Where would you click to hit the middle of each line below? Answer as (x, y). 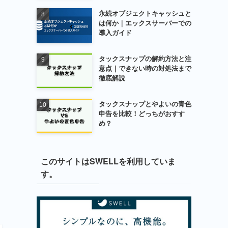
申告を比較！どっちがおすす (141, 113)
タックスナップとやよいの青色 (145, 103)
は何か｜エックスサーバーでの (145, 23)
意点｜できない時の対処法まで (145, 68)
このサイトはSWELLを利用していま (108, 161)
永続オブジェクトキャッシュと (145, 13)
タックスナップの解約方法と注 (145, 59)
